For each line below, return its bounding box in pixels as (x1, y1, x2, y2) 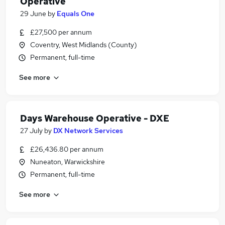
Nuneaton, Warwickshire (30, 157, 105, 166)
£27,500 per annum (30, 28, 92, 37)
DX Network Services (53, 126, 123, 135)
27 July (20, 126, 43, 135)
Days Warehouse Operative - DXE (20, 113, 169, 124)
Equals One (57, 9, 94, 18)
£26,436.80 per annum (30, 145, 103, 154)
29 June (20, 9, 46, 18)
